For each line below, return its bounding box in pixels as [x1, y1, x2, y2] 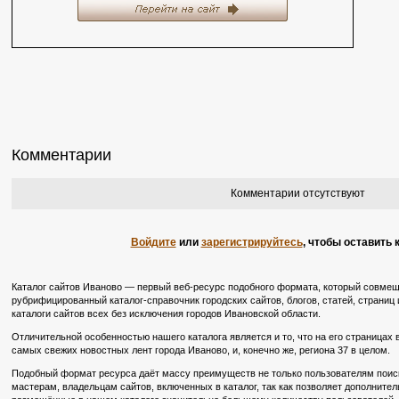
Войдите [130, 236, 176, 248]
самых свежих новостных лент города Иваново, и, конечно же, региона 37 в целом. [12, 345, 390, 355]
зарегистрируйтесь [200, 236, 303, 248]
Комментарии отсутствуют [230, 187, 365, 199]
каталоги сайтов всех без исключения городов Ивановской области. [12, 308, 321, 319]
